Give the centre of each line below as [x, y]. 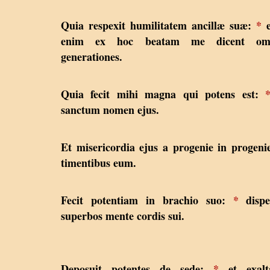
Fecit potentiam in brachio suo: [147, 200]
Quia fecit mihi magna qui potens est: [163, 94]
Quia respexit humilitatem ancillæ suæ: [159, 26]
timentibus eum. [99, 163]
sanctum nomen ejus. [110, 110]
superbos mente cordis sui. [123, 216]
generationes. [92, 57]
